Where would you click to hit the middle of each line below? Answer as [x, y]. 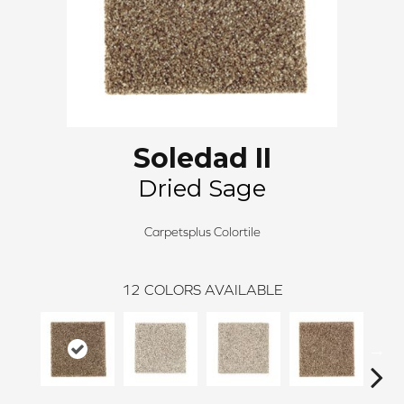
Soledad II [202, 159]
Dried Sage [202, 189]
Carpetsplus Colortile [202, 232]
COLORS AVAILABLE [213, 290]
